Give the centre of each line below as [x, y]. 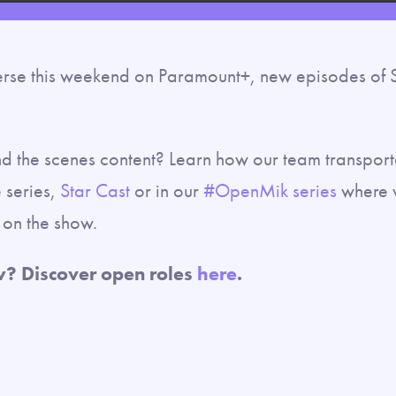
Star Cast [95, 190]
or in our [167, 190]
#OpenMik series [270, 190]
